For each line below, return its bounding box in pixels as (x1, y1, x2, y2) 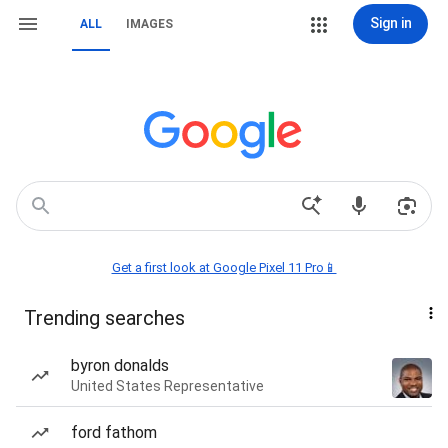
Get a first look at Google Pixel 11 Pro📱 (111, 260, 337, 275)
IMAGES (126, 17, 173, 31)
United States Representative (71, 378, 264, 394)
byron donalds (71, 356, 169, 375)
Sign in (369, 15, 412, 31)
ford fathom (71, 423, 157, 442)
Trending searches (24, 306, 185, 330)
